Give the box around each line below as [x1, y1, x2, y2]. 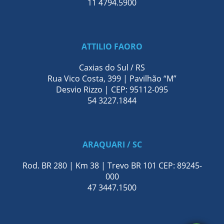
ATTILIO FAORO [81, 41, 142, 52]
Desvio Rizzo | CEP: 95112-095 [56, 84, 168, 95]
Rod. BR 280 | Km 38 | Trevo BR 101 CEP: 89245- [22, 160, 202, 171]
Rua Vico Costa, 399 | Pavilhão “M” [47, 73, 176, 84]
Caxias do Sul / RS [79, 62, 145, 73]
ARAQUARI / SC [82, 139, 142, 150]
